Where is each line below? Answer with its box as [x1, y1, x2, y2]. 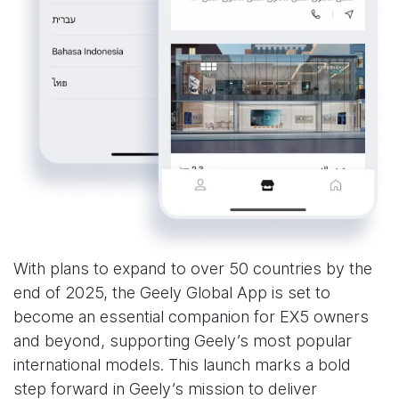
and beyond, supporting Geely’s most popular [13, 330, 352, 350]
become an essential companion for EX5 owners [13, 306, 369, 326]
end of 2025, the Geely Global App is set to [13, 282, 330, 302]
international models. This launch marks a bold [13, 354, 351, 374]
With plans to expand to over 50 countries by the [13, 258, 372, 278]
